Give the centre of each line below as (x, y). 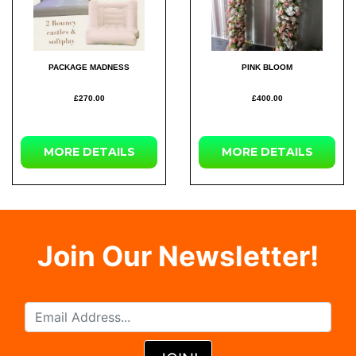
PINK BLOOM (267, 67)
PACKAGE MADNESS (89, 67)
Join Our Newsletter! (178, 256)
